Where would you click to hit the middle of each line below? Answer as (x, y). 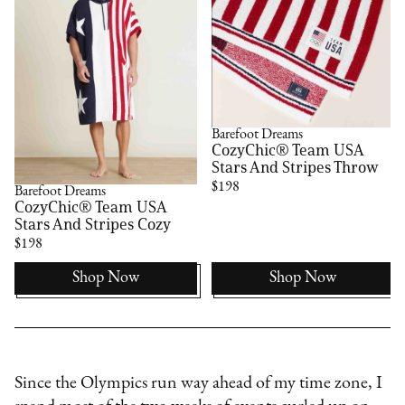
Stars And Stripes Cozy (93, 225)
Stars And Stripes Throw (296, 168)
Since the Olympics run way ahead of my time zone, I (199, 384)
